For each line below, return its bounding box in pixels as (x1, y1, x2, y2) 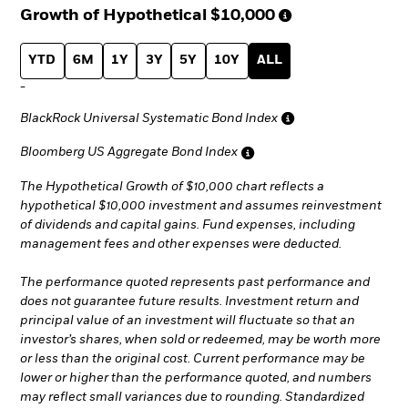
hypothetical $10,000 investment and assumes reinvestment (20, 199, 382, 213)
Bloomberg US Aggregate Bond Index (20, 146, 238, 159)
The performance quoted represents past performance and (20, 276, 370, 290)
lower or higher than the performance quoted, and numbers (20, 372, 372, 385)
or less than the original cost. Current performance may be (20, 352, 365, 366)
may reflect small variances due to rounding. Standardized (20, 391, 364, 404)
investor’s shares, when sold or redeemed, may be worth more (20, 333, 381, 347)
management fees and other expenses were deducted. (20, 238, 342, 251)
